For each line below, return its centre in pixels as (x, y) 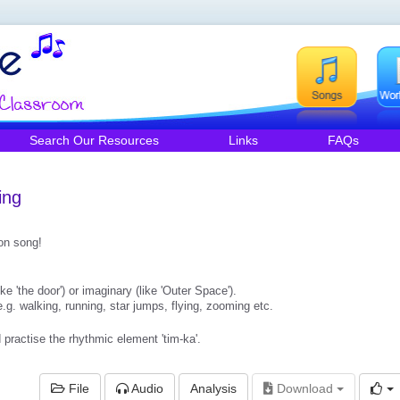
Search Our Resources (94, 140)
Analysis (213, 388)
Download (307, 388)
